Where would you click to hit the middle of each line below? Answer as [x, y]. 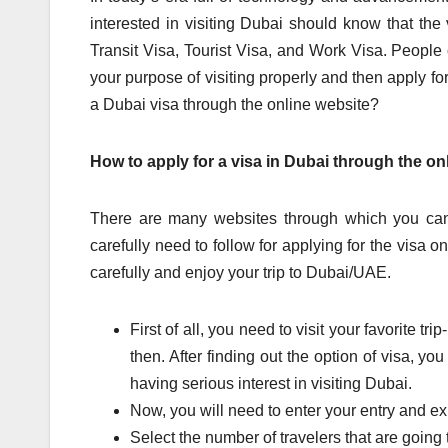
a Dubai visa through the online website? [234, 105]
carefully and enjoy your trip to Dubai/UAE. [240, 273]
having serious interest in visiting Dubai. [271, 384]
